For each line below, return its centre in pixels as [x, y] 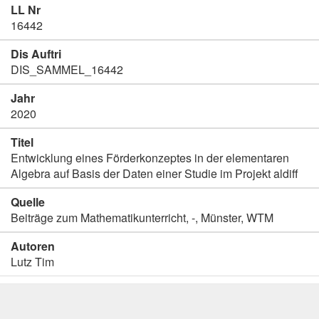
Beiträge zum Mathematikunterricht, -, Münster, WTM [142, 218]
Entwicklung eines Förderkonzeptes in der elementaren [150, 158]
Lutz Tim [32, 262]
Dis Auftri [36, 54]
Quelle [28, 202]
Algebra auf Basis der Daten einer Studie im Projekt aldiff [155, 173]
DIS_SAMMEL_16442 [67, 69]
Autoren [33, 246]
